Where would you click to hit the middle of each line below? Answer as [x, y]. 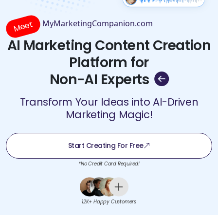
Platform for [109, 62]
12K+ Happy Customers [109, 201]
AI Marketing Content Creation [109, 45]
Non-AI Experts [99, 79]
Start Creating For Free [106, 145]
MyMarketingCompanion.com [98, 23]
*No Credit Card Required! [109, 163]
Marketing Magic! [109, 114]
